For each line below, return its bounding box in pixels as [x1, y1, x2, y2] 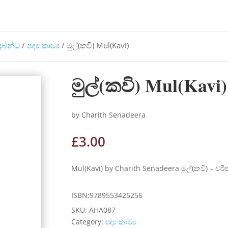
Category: [71, 216, 106, 226]
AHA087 [89, 205, 116, 215]
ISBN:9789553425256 [71, 190, 143, 200]
